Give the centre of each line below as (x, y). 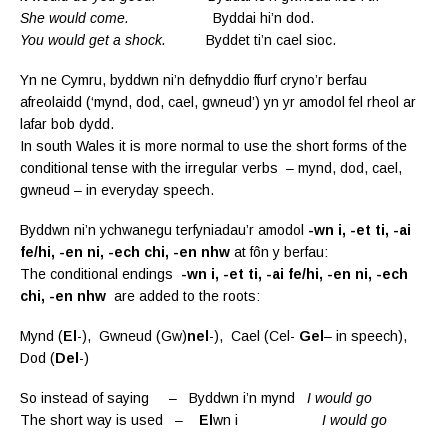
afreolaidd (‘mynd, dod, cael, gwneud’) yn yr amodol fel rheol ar (218, 101)
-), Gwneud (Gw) (132, 335)
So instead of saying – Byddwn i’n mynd (163, 397)
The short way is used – (109, 419)
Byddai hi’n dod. (221, 17)
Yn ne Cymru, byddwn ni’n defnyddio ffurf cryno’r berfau (193, 79)
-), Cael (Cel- (254, 335)
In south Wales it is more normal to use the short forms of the (213, 145)
